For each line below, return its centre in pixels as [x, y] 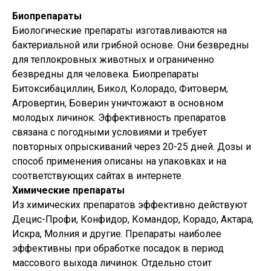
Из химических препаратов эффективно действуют [130, 205]
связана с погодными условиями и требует [109, 132]
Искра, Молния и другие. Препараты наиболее [117, 234]
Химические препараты [68, 190]
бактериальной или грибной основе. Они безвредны [131, 45]
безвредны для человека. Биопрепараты [106, 74]
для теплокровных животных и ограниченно [113, 60]
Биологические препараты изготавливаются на [119, 31]
